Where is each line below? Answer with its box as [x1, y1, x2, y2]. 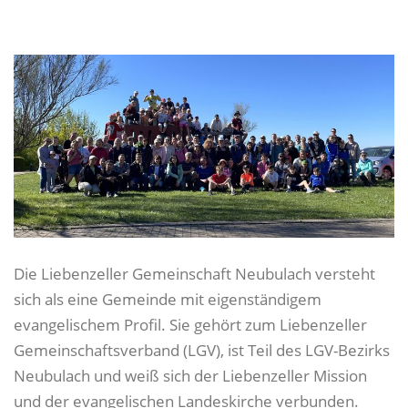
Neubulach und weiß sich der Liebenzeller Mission [14, 364, 367, 386]
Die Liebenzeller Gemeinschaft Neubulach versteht [14, 262, 375, 284]
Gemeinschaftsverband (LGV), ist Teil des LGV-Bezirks [14, 339, 390, 361]
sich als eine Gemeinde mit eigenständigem [14, 288, 321, 310]
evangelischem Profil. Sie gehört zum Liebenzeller [14, 313, 367, 335]
